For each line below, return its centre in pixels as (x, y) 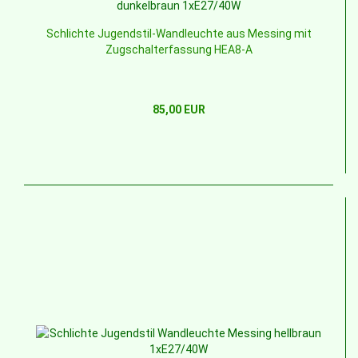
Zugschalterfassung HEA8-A (179, 50)
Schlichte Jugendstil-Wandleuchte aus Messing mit (179, 34)
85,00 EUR (179, 110)
